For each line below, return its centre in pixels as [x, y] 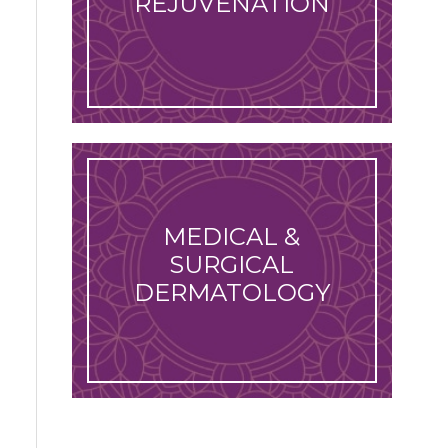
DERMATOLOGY [231, 293]
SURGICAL [232, 265]
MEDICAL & [232, 237]
